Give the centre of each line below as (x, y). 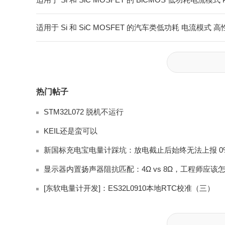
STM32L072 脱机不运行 (84, 111)
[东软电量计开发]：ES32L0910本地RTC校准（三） (129, 188)
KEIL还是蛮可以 (71, 131)
